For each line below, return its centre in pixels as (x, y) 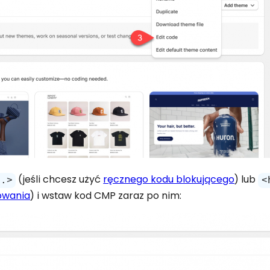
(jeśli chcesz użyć (60, 180)
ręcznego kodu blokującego (169, 180)
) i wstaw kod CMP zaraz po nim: (106, 196)
